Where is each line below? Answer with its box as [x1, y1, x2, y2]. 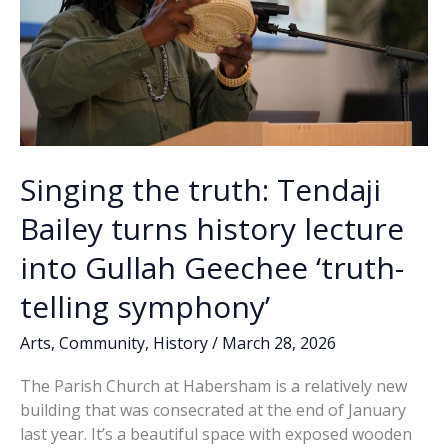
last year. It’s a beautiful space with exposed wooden [20, 423, 412, 446]
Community [59, 331, 145, 354]
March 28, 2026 [222, 331, 336, 354]
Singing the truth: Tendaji [20, 168, 381, 210]
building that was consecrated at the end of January [20, 399, 406, 422]
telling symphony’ [20, 285, 270, 327]
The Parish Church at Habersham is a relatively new [20, 375, 407, 398]
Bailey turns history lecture [20, 207, 404, 249]
